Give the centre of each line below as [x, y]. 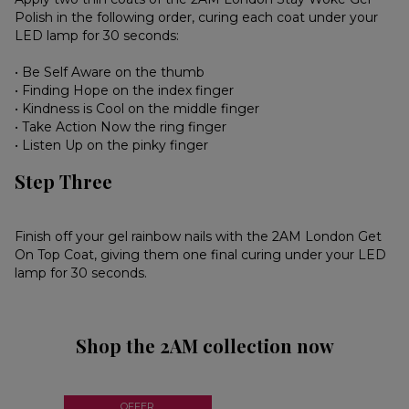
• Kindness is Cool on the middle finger [137, 109]
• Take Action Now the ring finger [121, 127]
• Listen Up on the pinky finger [112, 146]
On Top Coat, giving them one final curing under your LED [201, 255]
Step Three [64, 182]
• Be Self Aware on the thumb [110, 73]
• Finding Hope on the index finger [125, 91]
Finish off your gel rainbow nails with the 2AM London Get [199, 237]
